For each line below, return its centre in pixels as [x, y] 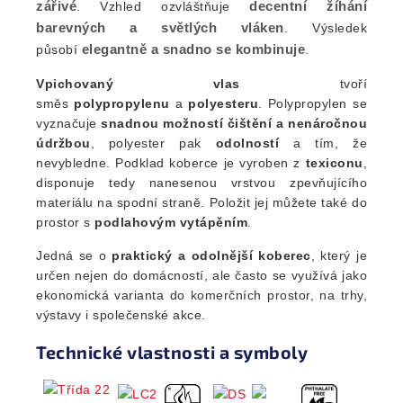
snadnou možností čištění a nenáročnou [234, 124]
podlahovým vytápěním [171, 223]
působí [59, 50]
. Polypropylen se [313, 104]
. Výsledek [325, 28]
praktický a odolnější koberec [211, 256]
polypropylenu [122, 104]
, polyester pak [153, 143]
